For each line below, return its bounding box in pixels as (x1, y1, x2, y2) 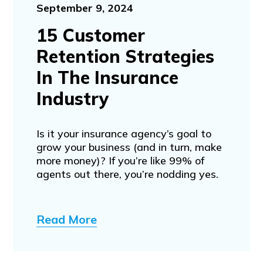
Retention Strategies (36, 45, 214, 68)
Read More (36, 211, 97, 227)
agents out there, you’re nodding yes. (36, 167, 218, 181)
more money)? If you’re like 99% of (36, 153, 204, 167)
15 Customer (36, 23, 145, 46)
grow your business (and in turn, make (36, 140, 222, 154)
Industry (36, 87, 109, 110)
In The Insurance (36, 66, 178, 89)
